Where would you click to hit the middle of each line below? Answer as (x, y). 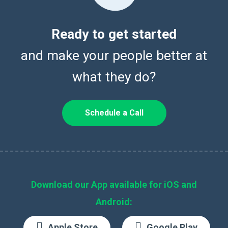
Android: (114, 202)
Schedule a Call (114, 112)
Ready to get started (114, 34)
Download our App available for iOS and (114, 184)
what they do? (114, 77)
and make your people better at (114, 55)
